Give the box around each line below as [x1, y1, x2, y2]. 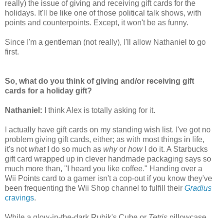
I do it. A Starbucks [143, 145, 208, 153]
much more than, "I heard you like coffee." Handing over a [5, 164, 202, 173]
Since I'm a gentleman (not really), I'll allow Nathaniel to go [5, 37, 206, 46]
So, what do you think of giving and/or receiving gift [5, 76, 194, 85]
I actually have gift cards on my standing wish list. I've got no [5, 125, 211, 134]
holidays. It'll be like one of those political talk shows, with [5, 8, 201, 17]
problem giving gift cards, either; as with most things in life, [5, 135, 204, 144]
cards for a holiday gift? [5, 86, 92, 95]
